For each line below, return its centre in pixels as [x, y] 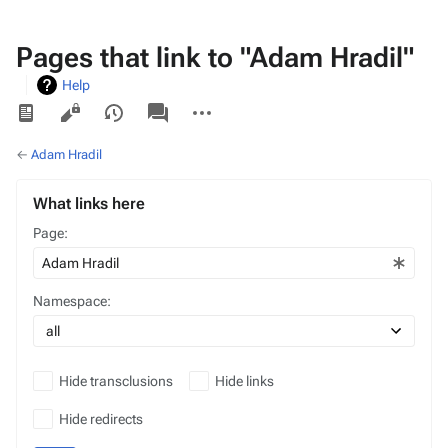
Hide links [244, 381]
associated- [175, 102]
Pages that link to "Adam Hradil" [215, 57]
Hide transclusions [116, 381]
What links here [89, 203]
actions [202, 118]
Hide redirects [101, 419]
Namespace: [72, 301]
